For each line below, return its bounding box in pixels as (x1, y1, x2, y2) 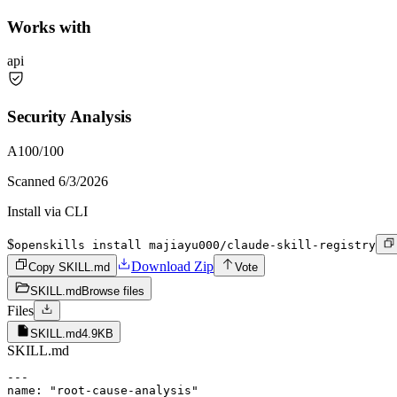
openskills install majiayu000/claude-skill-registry (14, 237, 376, 252)
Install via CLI (7, 203, 88, 219)
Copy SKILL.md (28, 260, 110, 274)
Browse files (82, 284, 144, 298)
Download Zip (131, 258, 214, 274)
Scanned (7, 173, 58, 189)
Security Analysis (7, 107, 131, 127)
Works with (7, 17, 91, 36)
